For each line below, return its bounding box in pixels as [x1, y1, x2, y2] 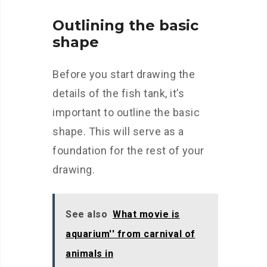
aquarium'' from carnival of [66, 228, 195, 240]
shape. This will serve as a [52, 125, 184, 138]
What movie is [113, 209, 180, 221]
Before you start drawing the [52, 68, 195, 81]
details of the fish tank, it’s [52, 87, 184, 100]
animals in [66, 248, 113, 260]
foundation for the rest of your [52, 144, 204, 157]
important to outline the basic [52, 106, 200, 119]
